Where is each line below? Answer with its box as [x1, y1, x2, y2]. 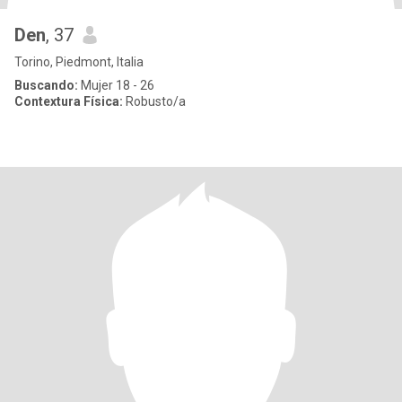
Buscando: [14, 78, 78, 92]
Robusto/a [123, 94, 186, 109]
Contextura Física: [14, 94, 123, 109]
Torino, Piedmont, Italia [14, 55, 144, 69]
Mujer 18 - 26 [78, 78, 154, 92]
